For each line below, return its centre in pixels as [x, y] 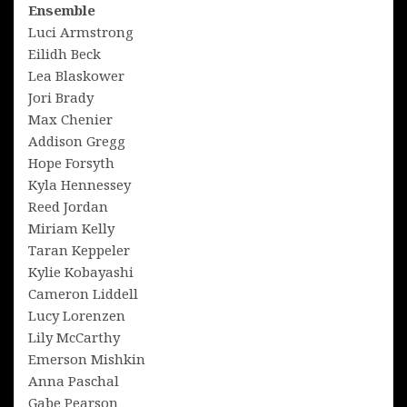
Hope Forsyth [71, 162]
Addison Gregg [77, 140]
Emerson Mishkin [87, 358]
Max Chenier [70, 119]
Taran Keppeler [79, 249]
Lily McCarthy [74, 337]
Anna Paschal [74, 380]
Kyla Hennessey [79, 184]
